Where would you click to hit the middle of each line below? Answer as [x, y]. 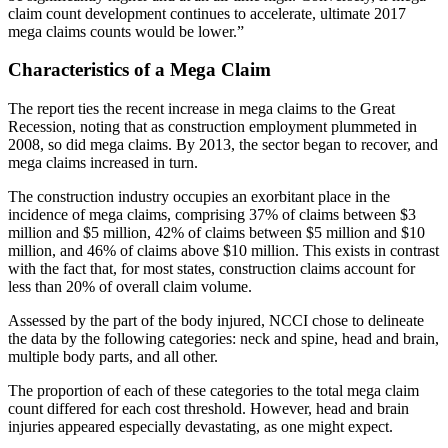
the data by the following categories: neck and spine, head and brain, [223, 338]
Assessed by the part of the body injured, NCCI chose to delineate [216, 320]
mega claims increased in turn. [103, 162]
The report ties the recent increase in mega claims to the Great [201, 108]
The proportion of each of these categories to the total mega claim [213, 390]
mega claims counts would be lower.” [126, 31]
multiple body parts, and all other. [113, 356]
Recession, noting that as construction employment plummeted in [212, 126]
